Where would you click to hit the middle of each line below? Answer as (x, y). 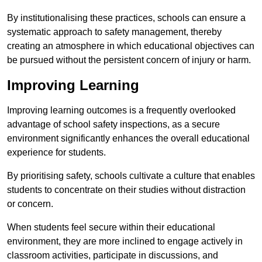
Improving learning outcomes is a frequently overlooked (121, 111)
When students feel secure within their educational (111, 227)
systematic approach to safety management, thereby (114, 32)
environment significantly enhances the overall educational (128, 139)
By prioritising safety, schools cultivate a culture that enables (131, 176)
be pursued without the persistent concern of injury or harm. (129, 60)
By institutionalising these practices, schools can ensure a (126, 18)
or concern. (31, 204)
